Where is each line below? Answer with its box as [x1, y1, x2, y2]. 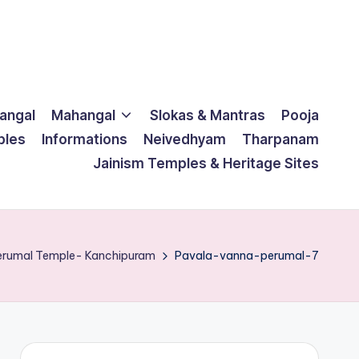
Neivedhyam [143, 131, 226, 147]
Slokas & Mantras [150, 107, 265, 123]
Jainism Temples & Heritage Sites [93, 155, 319, 171]
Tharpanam [242, 131, 319, 147]
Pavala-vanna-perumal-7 [175, 248, 319, 263]
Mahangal [50, 107, 115, 123]
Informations [42, 131, 127, 147]
